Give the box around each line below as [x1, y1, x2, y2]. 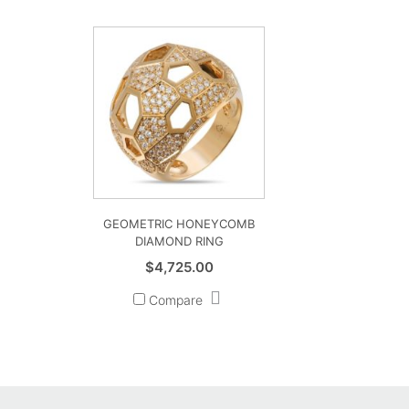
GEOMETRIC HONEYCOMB [103, 215, 256, 231]
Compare [145, 291, 204, 308]
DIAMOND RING [134, 233, 224, 248]
